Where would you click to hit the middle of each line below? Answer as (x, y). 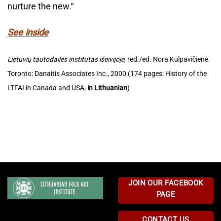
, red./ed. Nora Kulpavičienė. (167, 59)
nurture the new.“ (40, 6)
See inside (28, 33)
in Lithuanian (107, 88)
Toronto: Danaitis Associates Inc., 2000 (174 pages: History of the (107, 73)
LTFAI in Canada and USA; (47, 88)
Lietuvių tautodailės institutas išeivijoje (66, 59)
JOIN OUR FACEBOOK (166, 183)
